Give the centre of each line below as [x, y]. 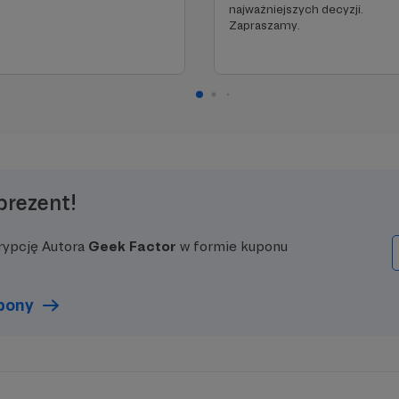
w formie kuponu [232, 246]
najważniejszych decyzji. [296, 9]
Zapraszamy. [265, 25]
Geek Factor [132, 246]
